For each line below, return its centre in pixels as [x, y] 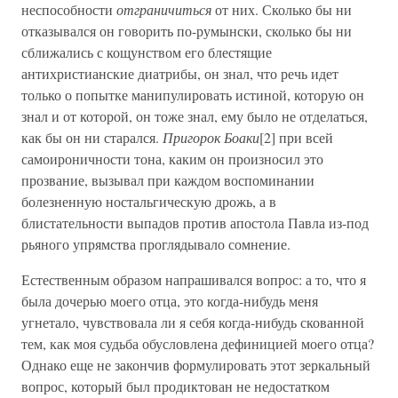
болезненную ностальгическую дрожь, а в [149, 201]
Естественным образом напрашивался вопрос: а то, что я [194, 279]
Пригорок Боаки [211, 137]
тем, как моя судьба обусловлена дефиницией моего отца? [198, 343]
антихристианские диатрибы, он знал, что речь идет [180, 73]
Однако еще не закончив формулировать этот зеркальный [196, 365]
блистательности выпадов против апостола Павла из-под [195, 223]
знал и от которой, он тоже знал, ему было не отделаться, [195, 116]
